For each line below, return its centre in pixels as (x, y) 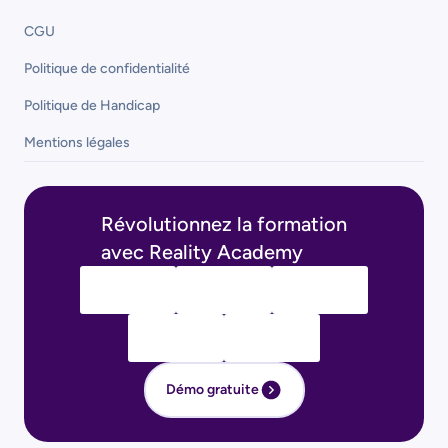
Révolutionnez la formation (224, 223)
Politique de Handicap (92, 105)
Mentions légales (77, 142)
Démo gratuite (212, 390)
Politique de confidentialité (107, 68)
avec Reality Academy (202, 251)
